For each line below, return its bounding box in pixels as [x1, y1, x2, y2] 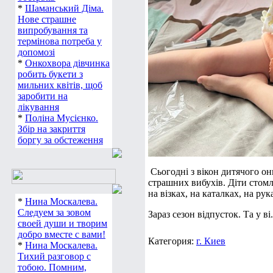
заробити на [18, 91, 68, 101]
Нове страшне [18, 14, 76, 24]
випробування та [18, 25, 88, 35]
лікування [18, 102, 59, 112]
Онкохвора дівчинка [25, 58, 110, 68]
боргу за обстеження [18, 135, 103, 145]
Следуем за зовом [18, 207, 91, 218]
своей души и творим [18, 218, 107, 229]
